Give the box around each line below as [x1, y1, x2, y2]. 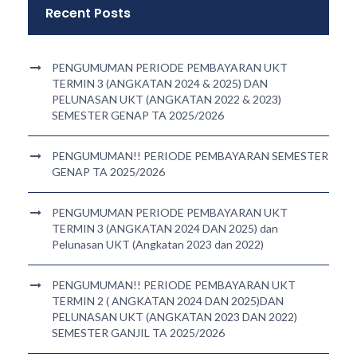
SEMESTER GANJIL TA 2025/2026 [52, 326, 225, 340]
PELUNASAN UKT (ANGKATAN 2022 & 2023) [52, 92, 281, 107]
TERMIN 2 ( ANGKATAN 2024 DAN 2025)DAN [52, 294, 284, 308]
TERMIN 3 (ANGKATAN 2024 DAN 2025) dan [52, 222, 278, 236]
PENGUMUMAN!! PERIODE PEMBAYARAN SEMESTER [52, 149, 328, 163]
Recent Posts [45, 4, 131, 23]
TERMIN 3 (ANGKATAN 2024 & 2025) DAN [52, 76, 268, 91]
